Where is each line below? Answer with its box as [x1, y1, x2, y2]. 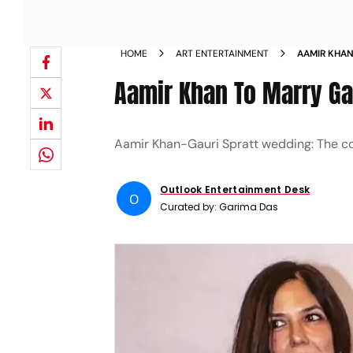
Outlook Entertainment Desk [160, 183, 310, 196]
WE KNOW [297, 61, 345, 74]
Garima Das [219, 200, 279, 214]
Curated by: [160, 200, 220, 214]
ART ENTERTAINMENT [176, 47, 269, 60]
